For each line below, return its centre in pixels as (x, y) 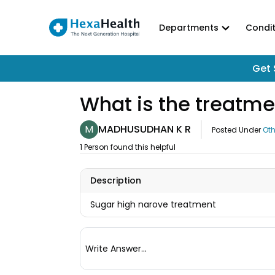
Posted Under (236, 130)
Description (116, 180)
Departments (188, 27)
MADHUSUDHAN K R (145, 129)
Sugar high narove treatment (153, 204)
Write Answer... (116, 248)
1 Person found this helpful (128, 147)
